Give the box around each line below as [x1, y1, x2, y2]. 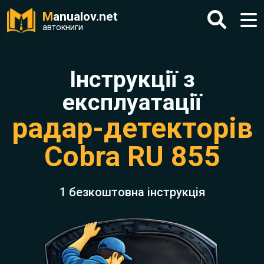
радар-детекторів [11, 111, 253, 145]
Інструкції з [69, 66, 195, 93]
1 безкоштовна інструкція [59, 185, 205, 199]
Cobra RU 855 [44, 140, 220, 173]
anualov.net [53, 9, 118, 24]
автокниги [42, 22, 83, 32]
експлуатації [62, 89, 202, 116]
